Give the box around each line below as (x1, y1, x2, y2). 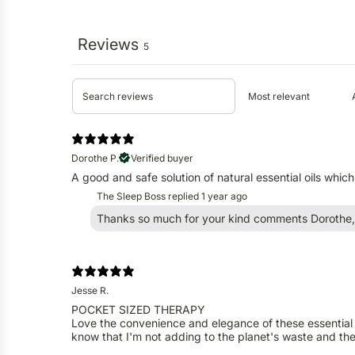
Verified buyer (131, 151, 193, 164)
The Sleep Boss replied (97, 189, 199, 202)
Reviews (78, 34, 139, 54)
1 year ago (201, 189, 247, 202)
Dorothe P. (71, 151, 119, 164)
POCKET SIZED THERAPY (71, 302, 205, 316)
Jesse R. (71, 284, 109, 296)
